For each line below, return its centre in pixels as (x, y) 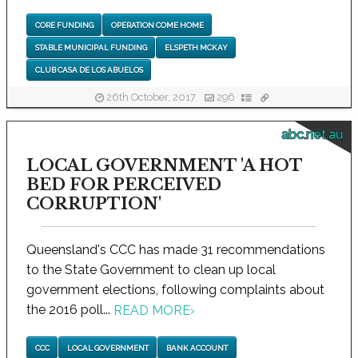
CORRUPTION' (94, 204)
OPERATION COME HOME (157, 25)
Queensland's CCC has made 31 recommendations (176, 250)
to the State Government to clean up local (151, 270)
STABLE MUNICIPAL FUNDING (91, 47)
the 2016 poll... (70, 310)
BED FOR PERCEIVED (124, 185)
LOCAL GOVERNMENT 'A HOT (165, 165)
